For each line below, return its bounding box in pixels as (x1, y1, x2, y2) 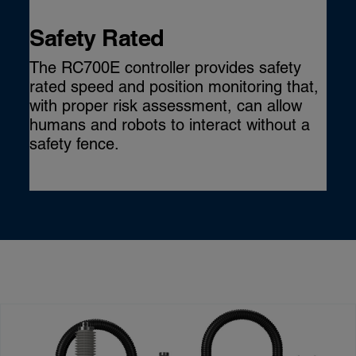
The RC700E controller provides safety (29, 57, 302, 77)
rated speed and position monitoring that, (29, 76, 319, 96)
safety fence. (29, 133, 120, 153)
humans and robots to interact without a (29, 114, 311, 134)
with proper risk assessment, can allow (29, 95, 303, 115)
